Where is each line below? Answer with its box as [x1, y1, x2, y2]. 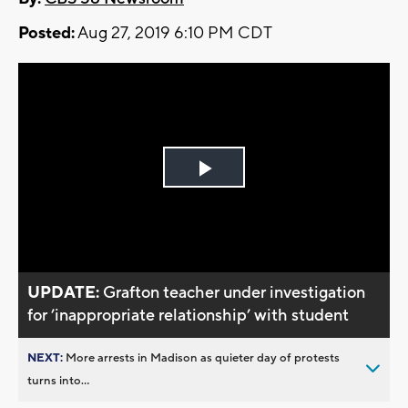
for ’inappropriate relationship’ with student [27, 304, 350, 326]
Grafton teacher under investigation [103, 281, 366, 303]
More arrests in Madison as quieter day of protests [66, 350, 340, 365]
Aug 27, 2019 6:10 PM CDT [75, 23, 272, 45]
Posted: [18, 23, 75, 45]
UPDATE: [27, 281, 104, 303]
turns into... [27, 372, 89, 388]
